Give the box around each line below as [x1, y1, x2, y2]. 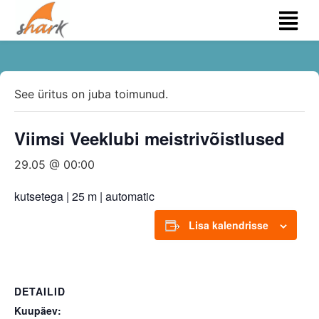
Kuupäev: [14, 303, 61, 318]
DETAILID [14, 284, 66, 298]
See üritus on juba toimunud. [14, 87, 168, 101]
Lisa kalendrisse [188, 218, 268, 232]
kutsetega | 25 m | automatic [14, 188, 155, 204]
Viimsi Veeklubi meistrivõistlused [14, 126, 285, 150]
